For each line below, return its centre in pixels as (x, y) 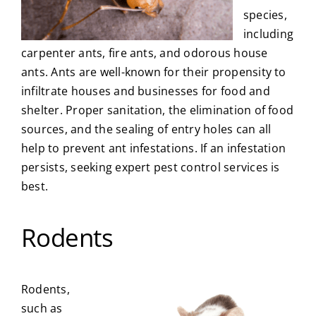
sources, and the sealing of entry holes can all (146, 129)
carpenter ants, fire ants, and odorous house (144, 53)
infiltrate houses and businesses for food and (145, 91)
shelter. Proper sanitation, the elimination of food (157, 110)
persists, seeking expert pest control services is (150, 167)
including (268, 34)
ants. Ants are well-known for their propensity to (153, 72)
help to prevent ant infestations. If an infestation (153, 148)
